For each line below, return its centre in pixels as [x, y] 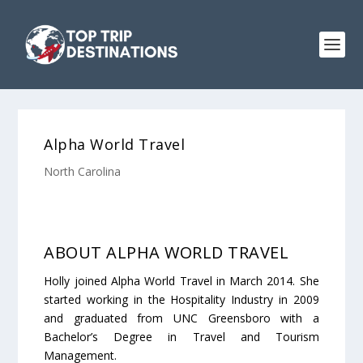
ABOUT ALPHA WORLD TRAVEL [167, 252]
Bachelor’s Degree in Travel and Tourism [181, 337]
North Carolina [83, 171]
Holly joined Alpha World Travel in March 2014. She [181, 281]
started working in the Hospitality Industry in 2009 [181, 299]
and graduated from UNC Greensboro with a [181, 318]
